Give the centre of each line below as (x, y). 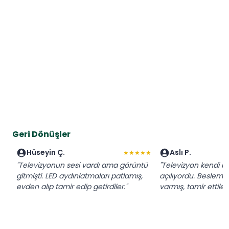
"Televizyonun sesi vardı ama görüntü (82, 165)
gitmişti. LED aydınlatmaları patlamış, (79, 176)
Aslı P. (180, 153)
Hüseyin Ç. (46, 153)
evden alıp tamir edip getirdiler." (72, 187)
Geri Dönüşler (41, 134)
